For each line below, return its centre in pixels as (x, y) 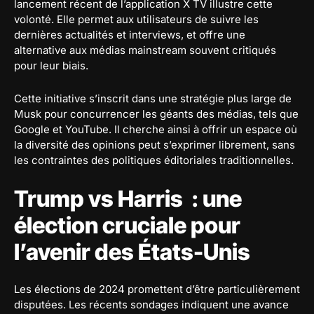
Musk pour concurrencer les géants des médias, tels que (156, 114)
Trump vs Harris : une (128, 199)
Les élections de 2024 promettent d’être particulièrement (157, 289)
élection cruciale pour (127, 226)
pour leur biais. (51, 66)
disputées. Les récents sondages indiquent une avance (151, 305)
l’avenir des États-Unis (132, 252)
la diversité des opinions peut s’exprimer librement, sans (155, 145)
